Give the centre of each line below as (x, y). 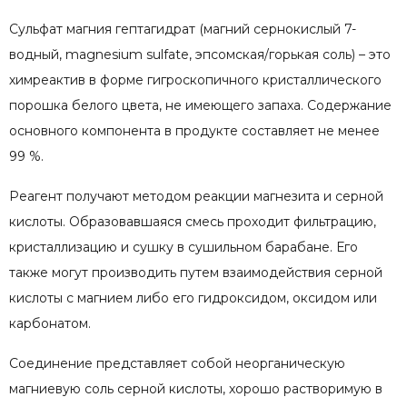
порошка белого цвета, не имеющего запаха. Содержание (200, 105)
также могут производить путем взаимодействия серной (196, 272)
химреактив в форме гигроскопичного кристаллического (195, 79)
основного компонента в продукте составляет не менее (194, 130)
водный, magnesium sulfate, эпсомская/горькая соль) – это (200, 54)
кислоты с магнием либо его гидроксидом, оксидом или (193, 298)
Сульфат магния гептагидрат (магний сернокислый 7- (183, 29)
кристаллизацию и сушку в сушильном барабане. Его (184, 247)
